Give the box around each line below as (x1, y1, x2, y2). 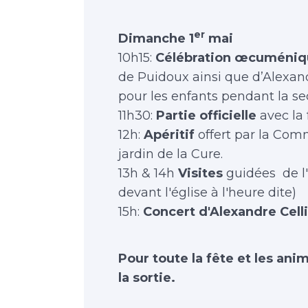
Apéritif (144, 127, 195, 142)
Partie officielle (156, 108, 256, 123)
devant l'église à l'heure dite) (118, 185, 296, 200)
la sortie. (118, 270, 175, 285)
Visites (178, 166, 223, 181)
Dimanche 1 (118, 31, 194, 46)
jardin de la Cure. (118, 146, 223, 162)
